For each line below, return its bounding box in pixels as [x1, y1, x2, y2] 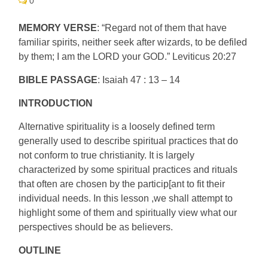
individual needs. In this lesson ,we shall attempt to [19, 193, 233, 203]
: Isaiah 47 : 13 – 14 [98, 75, 181, 85]
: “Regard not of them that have [97, 23, 227, 33]
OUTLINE [19, 245, 62, 255]
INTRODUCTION [19, 98, 93, 108]
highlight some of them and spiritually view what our [19, 208, 237, 218]
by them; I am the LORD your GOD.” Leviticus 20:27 [19, 51, 237, 62]
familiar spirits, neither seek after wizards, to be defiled [19, 37, 248, 47]
